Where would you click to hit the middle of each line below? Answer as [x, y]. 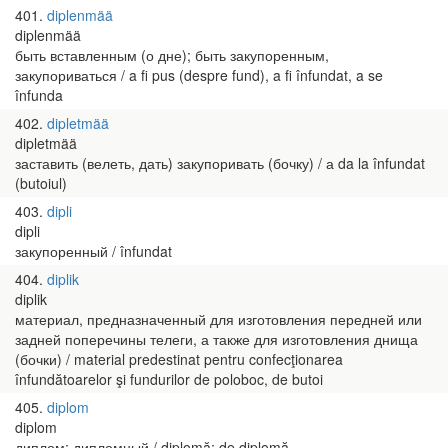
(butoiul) [41, 183]
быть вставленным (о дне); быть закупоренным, [172, 55]
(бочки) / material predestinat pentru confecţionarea [179, 359]
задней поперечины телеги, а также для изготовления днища [216, 339]
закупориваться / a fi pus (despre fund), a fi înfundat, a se [199, 75]
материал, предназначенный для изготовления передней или [218, 319]
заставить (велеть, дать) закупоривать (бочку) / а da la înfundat [220, 163]
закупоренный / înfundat [93, 251]
